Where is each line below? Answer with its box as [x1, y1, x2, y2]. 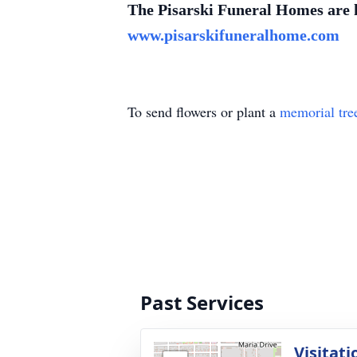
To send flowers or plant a [127, 102, 280, 121]
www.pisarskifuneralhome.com [127, 26, 339, 44]
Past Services [140, 289, 264, 316]
